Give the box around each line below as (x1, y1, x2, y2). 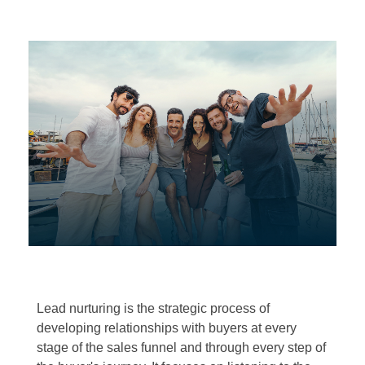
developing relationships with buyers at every (37, 320, 297, 335)
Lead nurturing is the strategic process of (37, 301, 270, 315)
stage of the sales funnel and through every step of (37, 340, 326, 354)
